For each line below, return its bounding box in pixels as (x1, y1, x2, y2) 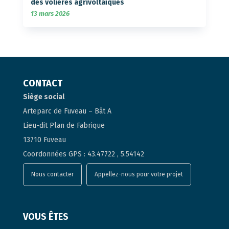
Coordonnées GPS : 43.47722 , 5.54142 (22, 149, 144, 158)
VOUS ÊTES (22, 211, 68, 222)
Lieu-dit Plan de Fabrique (22, 121, 105, 130)
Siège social (22, 92, 64, 101)
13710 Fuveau (22, 135, 66, 144)
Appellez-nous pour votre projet (94, 170, 183, 178)
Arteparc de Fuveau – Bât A (22, 106, 111, 116)
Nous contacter (31, 170, 74, 178)
